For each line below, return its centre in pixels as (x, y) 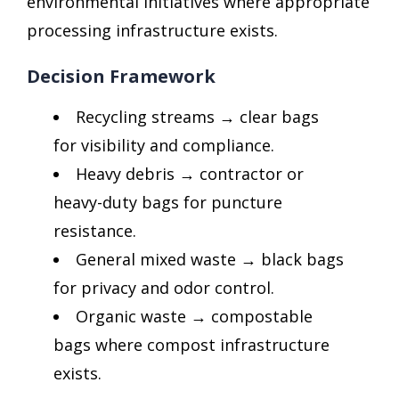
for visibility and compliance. (164, 145)
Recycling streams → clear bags (197, 116)
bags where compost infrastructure (191, 344)
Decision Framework (121, 76)
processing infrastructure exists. (152, 30)
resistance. (95, 230)
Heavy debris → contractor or (190, 173)
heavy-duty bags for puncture (168, 202)
